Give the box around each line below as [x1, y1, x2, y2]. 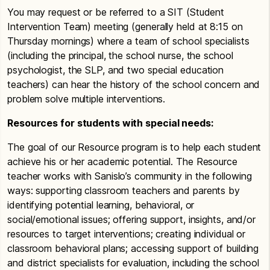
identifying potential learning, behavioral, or [7, 198, 195, 211]
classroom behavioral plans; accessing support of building [7, 242, 259, 254]
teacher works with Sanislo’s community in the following [7, 169, 252, 182]
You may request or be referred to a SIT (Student [7, 5, 225, 18]
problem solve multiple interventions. [7, 92, 166, 105]
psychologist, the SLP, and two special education [7, 63, 224, 76]
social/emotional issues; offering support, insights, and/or [7, 213, 256, 225]
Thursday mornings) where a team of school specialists [7, 34, 250, 47]
